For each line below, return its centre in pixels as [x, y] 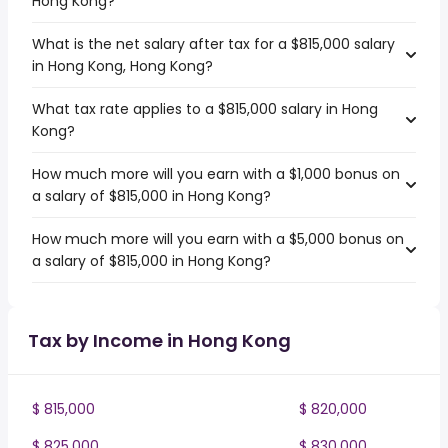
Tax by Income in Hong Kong [159, 340]
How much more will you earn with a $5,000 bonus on [218, 239]
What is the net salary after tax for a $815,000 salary [213, 44]
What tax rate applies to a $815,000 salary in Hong [205, 109]
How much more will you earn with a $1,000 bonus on [216, 174]
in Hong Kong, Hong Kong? [122, 66]
